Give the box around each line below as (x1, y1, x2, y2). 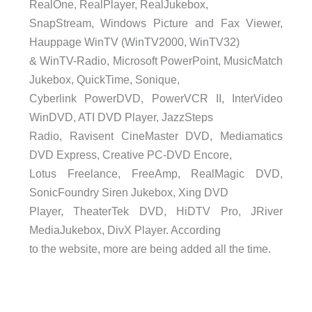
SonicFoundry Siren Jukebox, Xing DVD (29, 186, 228, 199)
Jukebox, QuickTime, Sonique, (29, 73, 180, 86)
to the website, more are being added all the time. (29, 242, 271, 256)
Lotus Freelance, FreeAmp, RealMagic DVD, (29, 167, 283, 180)
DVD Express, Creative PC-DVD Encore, (29, 148, 232, 162)
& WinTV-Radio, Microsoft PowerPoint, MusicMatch (29, 54, 283, 68)
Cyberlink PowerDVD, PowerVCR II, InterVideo (29, 92, 283, 105)
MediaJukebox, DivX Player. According (29, 224, 221, 237)
